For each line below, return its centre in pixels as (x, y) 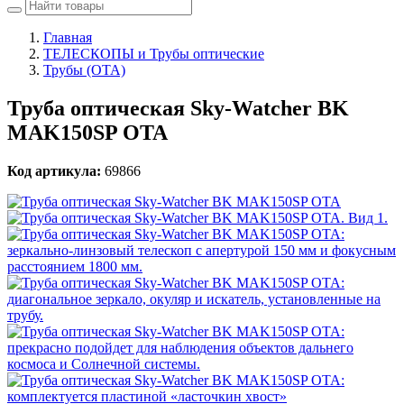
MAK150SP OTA (87, 132)
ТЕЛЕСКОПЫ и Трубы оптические (154, 54)
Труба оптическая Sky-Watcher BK (178, 108)
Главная (68, 37)
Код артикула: (54, 170)
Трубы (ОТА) (84, 70)
